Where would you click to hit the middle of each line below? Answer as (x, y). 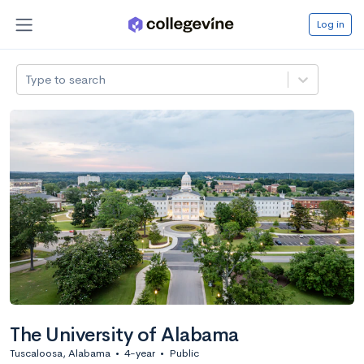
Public (184, 353)
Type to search (66, 79)
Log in (330, 24)
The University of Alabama (124, 334)
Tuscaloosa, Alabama (60, 353)
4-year (140, 353)
